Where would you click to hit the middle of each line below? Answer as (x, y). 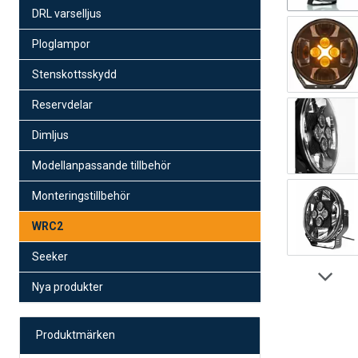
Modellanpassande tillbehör (101, 165)
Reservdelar (62, 104)
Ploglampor (61, 44)
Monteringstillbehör (81, 195)
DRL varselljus (67, 13)
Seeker (50, 256)
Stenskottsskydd (74, 74)
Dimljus (50, 135)
